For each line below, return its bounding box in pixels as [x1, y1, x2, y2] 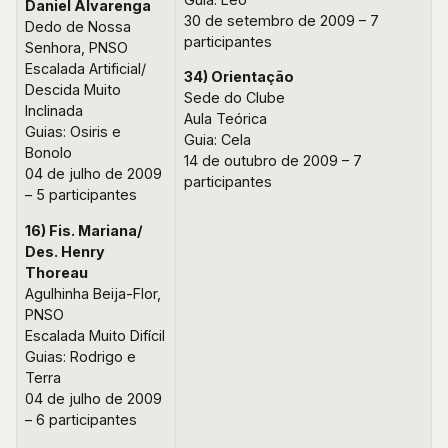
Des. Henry [25, 242, 105, 260]
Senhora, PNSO [25, 39, 128, 57]
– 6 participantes [25, 410, 137, 428]
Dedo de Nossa [25, 18, 131, 36]
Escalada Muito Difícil [25, 326, 165, 344]
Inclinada [25, 102, 83, 120]
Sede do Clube [184, 89, 285, 107]
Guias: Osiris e [25, 123, 121, 141]
